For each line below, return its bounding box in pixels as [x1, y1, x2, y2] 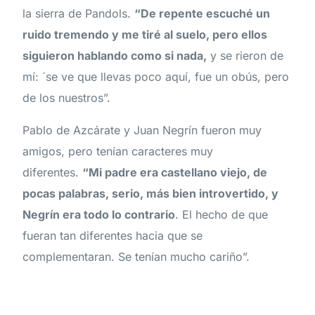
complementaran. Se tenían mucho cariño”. [22, 250, 250, 264]
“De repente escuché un [134, 6, 271, 21]
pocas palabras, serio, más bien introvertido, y [22, 186, 279, 201]
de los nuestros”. [22, 91, 111, 105]
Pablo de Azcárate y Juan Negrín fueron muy [22, 123, 262, 138]
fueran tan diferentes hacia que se [22, 229, 203, 243]
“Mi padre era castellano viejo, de [82, 165, 268, 180]
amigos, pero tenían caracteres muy [22, 144, 214, 159]
